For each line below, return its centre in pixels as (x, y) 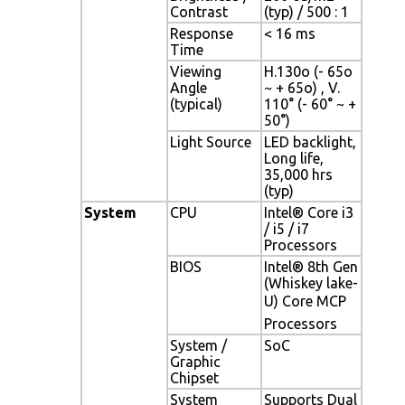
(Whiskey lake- (311, 283)
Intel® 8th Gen (311, 266)
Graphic (195, 361)
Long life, (294, 158)
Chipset (194, 377)
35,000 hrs (298, 174)
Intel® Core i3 (309, 212)
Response (202, 33)
